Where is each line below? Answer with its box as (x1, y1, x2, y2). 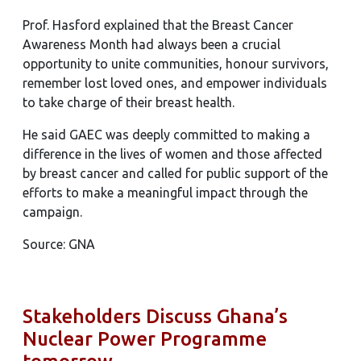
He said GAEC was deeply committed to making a (23, 127, 310, 142)
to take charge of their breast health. (23, 95, 234, 110)
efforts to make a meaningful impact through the (23, 185, 308, 200)
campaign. (23, 205, 82, 219)
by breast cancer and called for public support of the (23, 166, 328, 180)
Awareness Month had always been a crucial (23, 37, 280, 52)
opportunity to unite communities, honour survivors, (23, 56, 329, 71)
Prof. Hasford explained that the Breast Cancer (23, 18, 293, 32)
